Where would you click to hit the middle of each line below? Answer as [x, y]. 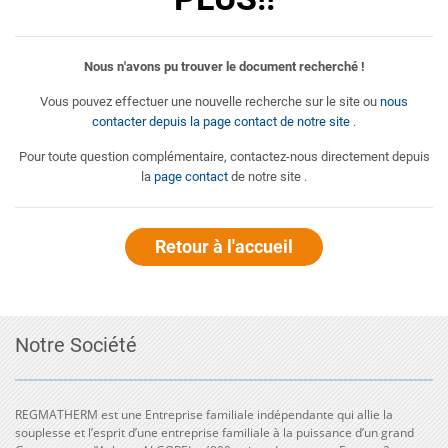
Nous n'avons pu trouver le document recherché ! [224, 66]
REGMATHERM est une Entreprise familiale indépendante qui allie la [204, 414]
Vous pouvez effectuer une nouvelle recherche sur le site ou [210, 101]
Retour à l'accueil [224, 246]
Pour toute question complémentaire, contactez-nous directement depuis [224, 156]
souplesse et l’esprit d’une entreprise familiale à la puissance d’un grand [214, 432]
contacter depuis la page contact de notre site [221, 121]
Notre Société [76, 345]
